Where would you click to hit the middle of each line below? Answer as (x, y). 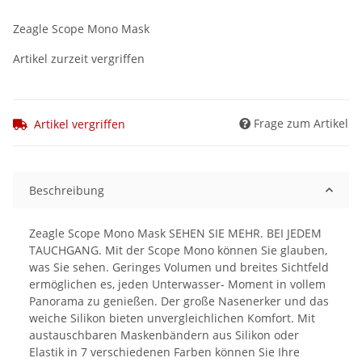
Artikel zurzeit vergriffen (79, 59)
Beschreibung (67, 190)
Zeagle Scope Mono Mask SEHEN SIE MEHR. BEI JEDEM (175, 233)
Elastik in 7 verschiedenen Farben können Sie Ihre (164, 351)
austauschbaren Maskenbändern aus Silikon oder (164, 335)
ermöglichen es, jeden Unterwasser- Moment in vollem (177, 284)
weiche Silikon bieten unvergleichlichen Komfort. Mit (172, 318)
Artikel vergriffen (80, 124)
